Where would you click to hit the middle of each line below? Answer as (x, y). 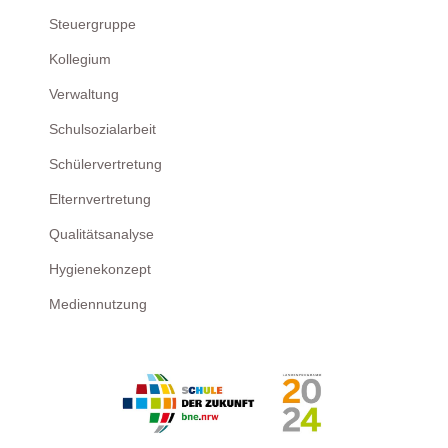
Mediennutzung (97, 303)
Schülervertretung (105, 163)
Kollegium (79, 58)
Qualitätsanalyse (101, 233)
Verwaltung (83, 93)
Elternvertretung (99, 198)
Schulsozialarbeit (102, 128)
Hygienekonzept (99, 268)
